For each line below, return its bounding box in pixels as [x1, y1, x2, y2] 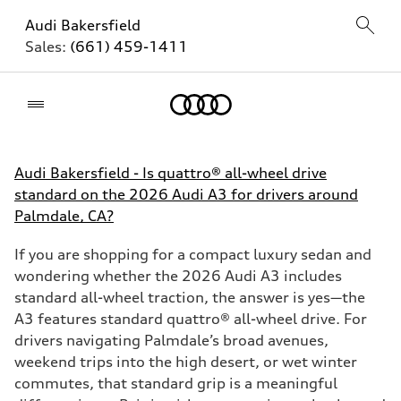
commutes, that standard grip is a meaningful [14, 374, 337, 392]
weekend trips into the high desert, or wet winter [14, 353, 357, 371]
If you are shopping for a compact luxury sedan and [14, 245, 371, 263]
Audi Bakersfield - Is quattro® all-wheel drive [14, 164, 327, 182]
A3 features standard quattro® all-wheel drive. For [14, 310, 367, 328]
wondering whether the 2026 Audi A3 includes [14, 267, 342, 285]
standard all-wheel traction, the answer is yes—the [14, 288, 365, 306]
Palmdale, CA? [14, 207, 114, 225]
